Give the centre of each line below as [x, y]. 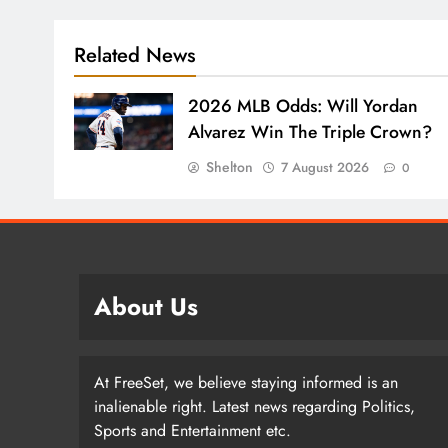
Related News [135, 55]
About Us [146, 307]
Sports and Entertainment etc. [192, 431]
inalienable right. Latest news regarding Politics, [254, 407]
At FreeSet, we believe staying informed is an [246, 383]
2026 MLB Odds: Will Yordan [302, 106]
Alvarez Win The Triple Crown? [309, 132]
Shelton [229, 167]
